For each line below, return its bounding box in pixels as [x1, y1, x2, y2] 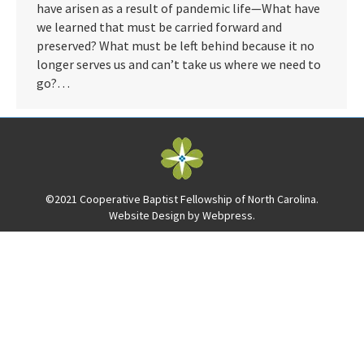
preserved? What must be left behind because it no [37, 37, 314, 54]
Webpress [202, 208, 253, 223]
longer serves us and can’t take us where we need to [37, 56, 321, 72]
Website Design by [109, 208, 202, 223]
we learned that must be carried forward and [37, 19, 282, 35]
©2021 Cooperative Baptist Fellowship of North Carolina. [45, 192, 318, 206]
